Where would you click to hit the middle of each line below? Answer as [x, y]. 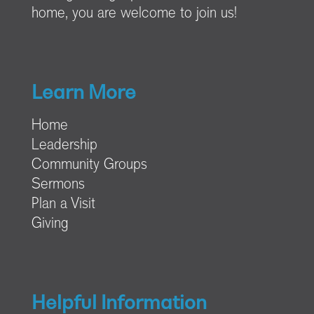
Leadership [64, 145]
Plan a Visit [63, 204]
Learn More [83, 94]
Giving [50, 224]
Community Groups [89, 165]
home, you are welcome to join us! [134, 14]
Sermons [58, 185]
